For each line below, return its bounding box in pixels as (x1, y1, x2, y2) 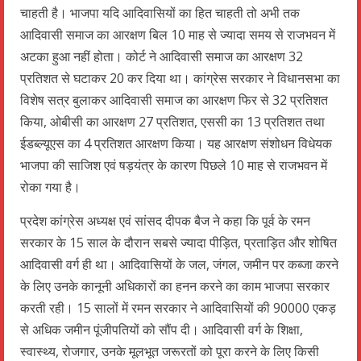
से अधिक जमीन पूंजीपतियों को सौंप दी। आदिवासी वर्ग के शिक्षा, (20, 320, 303, 338)
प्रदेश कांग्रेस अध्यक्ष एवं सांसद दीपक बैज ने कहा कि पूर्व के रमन (20, 211, 310, 230)
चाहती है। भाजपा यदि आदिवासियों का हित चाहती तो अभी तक (20, 3, 300, 22)
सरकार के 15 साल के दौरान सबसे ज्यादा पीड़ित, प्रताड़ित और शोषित (20, 233, 337, 251)
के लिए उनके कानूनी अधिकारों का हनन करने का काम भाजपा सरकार (20, 276, 330, 295)
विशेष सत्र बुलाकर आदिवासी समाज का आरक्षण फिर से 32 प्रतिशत (20, 90, 328, 109)
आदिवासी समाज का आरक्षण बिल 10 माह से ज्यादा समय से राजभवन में (20, 25, 335, 44)
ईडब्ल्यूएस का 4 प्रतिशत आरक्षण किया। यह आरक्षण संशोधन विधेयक (20, 134, 332, 152)
